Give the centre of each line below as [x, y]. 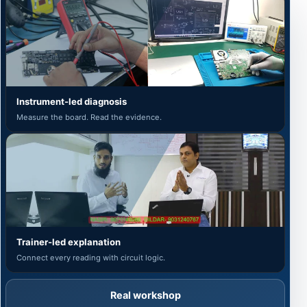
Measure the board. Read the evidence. [89, 117]
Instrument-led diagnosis [72, 101]
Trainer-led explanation [69, 242]
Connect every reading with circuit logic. [91, 258]
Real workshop [145, 295]
